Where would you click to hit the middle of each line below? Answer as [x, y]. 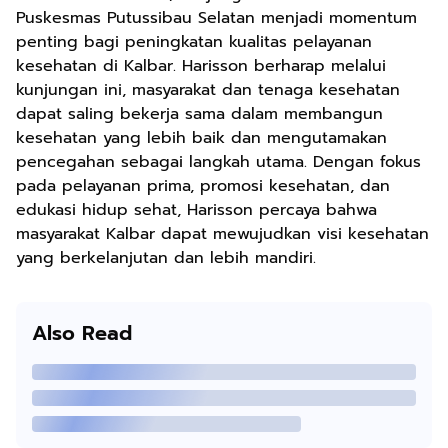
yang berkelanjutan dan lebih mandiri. [166, 258]
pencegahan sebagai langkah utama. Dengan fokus [218, 162]
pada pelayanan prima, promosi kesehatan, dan [203, 186]
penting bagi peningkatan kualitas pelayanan [194, 42]
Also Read [82, 333]
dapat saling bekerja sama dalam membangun [199, 114]
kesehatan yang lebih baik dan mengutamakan [201, 138]
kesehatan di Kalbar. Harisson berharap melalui [201, 66]
